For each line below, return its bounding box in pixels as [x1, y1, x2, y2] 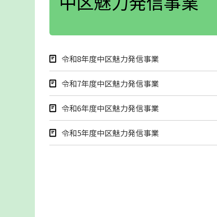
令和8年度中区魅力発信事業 [62, 52, 159, 64]
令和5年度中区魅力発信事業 [62, 126, 159, 139]
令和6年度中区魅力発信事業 [62, 102, 159, 114]
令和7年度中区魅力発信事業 [62, 77, 159, 89]
